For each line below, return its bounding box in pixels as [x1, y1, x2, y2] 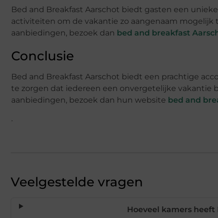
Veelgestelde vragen [11, 174, 143, 190]
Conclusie [11, 48, 74, 64]
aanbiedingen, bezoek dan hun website [11, 95, 168, 105]
